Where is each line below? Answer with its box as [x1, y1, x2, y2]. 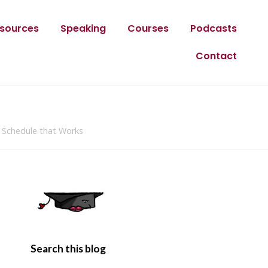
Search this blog [31, 242, 106, 255]
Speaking [60, 22, 106, 35]
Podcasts [190, 22, 237, 35]
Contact [195, 49, 237, 63]
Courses [127, 22, 169, 35]
